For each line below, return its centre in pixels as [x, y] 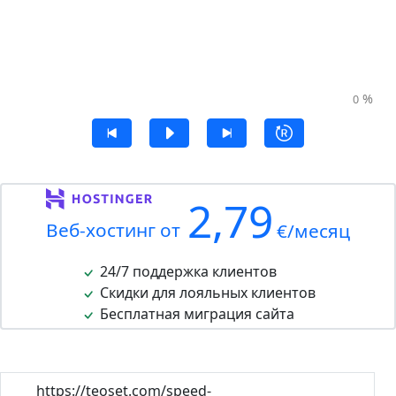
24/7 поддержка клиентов [187, 272]
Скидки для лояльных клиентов [206, 293]
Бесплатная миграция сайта [195, 314]
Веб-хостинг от [113, 230]
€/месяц [313, 231]
